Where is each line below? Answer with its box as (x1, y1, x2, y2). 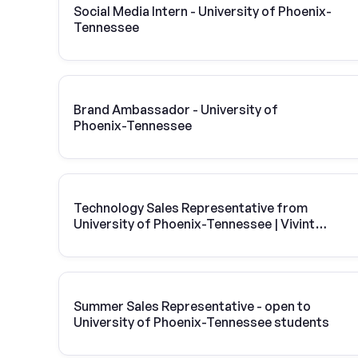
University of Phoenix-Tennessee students (74, 313, 330, 330)
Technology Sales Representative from (74, 199, 308, 216)
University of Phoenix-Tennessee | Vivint (74, 215, 316, 232)
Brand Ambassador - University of (74, 101, 278, 117)
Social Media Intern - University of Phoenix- (74, 2, 332, 19)
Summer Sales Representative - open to (74, 297, 311, 314)
